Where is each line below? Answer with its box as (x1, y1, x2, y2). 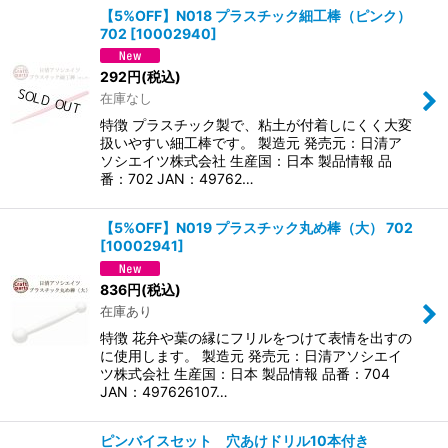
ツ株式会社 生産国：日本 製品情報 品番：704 (100, 364, 390, 382)
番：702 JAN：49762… (100, 170, 254, 188)
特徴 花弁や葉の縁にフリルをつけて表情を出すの (100, 328, 412, 346)
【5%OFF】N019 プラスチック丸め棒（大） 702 (100, 219, 413, 237)
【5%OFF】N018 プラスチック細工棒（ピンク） (100, 6, 411, 24)
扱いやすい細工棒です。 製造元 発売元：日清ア (100, 134, 402, 152)
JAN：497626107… (100, 382, 228, 400)
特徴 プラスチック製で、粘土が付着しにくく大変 (100, 116, 412, 134)
